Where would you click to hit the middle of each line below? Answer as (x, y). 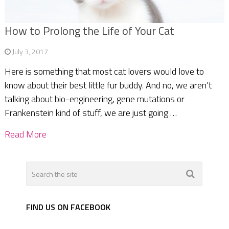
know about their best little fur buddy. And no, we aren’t (108, 85)
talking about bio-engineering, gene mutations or (94, 99)
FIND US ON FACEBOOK (68, 207)
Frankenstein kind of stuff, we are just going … (90, 113)
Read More (25, 134)
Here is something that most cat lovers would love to (104, 72)
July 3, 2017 (30, 52)
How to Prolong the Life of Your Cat (89, 31)
